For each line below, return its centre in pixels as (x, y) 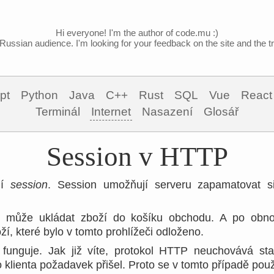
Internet (111, 112)
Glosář (221, 112)
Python (39, 95)
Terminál (58, 112)
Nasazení (167, 112)
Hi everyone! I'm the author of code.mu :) (137, 33)
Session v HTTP (137, 157)
